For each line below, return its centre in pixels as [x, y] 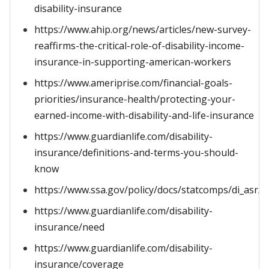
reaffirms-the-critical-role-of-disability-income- [139, 46]
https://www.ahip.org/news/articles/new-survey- [143, 29]
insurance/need [69, 227]
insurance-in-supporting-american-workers [133, 62]
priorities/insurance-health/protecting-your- [135, 99]
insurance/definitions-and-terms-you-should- [136, 153]
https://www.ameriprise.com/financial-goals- [133, 83]
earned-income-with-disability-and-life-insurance [144, 115]
